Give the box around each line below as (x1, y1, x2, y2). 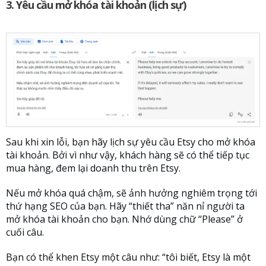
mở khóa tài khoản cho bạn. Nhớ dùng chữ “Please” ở (6, 213, 243, 226)
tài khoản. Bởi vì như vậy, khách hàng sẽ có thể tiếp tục (6, 148, 249, 162)
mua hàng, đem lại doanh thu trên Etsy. (6, 161, 180, 175)
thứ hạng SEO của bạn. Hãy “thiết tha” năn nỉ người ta (6, 199, 245, 213)
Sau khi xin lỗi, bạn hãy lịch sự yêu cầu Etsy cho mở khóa (6, 135, 255, 149)
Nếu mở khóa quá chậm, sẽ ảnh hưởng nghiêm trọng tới (6, 186, 257, 200)
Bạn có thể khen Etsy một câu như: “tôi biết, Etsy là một (6, 251, 251, 264)
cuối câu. (6, 226, 44, 239)
